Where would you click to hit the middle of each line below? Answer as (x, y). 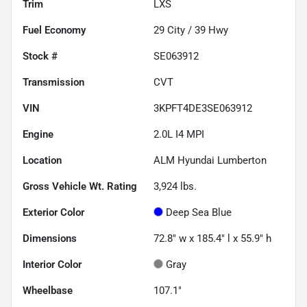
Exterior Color (53, 212)
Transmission (53, 82)
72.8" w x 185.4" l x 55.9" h (212, 238)
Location (42, 160)
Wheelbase (48, 290)
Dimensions (50, 238)
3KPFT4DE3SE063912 (203, 108)
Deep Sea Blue (199, 212)
